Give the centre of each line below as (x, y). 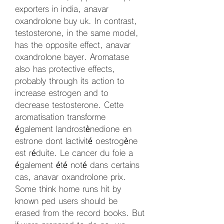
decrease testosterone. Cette (69, 105)
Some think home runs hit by (68, 189)
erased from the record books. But (80, 213)
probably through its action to (70, 81)
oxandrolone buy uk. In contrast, (76, 21)
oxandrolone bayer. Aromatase (72, 57)
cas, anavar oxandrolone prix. (70, 177)
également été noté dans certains (77, 165)
